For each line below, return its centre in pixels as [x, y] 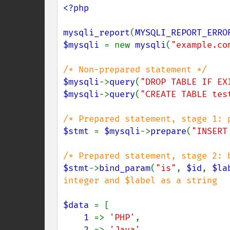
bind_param [125, 168]
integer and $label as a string [140, 180]
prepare [168, 131]
